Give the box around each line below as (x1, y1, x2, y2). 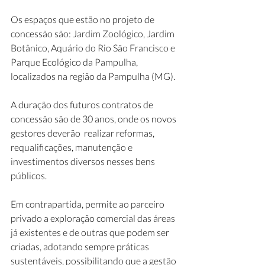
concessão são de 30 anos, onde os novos (11, 113, 178, 124)
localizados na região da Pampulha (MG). (11, 70, 175, 82)
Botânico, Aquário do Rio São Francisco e (11, 42, 177, 53)
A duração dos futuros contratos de (11, 99, 155, 110)
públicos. (11, 170, 47, 181)
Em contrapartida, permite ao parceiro (11, 198, 166, 209)
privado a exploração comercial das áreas (11, 212, 177, 224)
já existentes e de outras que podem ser (11, 227, 171, 238)
